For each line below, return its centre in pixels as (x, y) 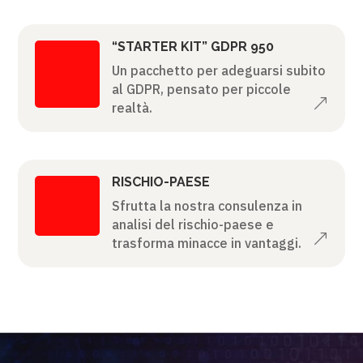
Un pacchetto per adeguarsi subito (218, 70)
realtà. (132, 107)
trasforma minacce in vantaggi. (206, 243)
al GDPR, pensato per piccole (201, 89)
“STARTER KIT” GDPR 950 (192, 46)
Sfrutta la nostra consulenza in (207, 205)
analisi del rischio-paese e (192, 224)
